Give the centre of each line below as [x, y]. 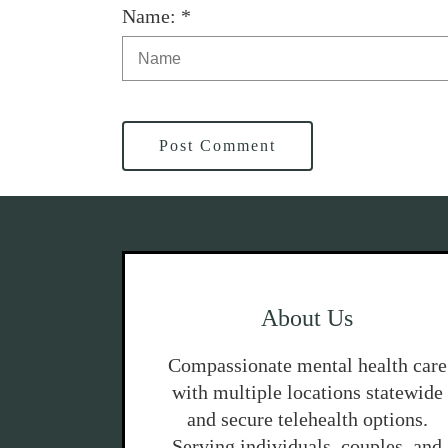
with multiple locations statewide [307, 392]
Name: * [156, 16]
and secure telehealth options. [307, 419]
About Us [307, 318]
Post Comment [217, 145]
